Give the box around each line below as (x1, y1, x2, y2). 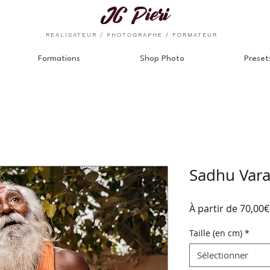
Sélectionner (197, 248, 248, 261)
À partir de (189, 201, 240, 215)
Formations (38, 54, 80, 63)
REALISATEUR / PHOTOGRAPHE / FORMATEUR (46, 31, 218, 38)
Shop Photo (140, 54, 184, 63)
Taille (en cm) (189, 227, 242, 239)
